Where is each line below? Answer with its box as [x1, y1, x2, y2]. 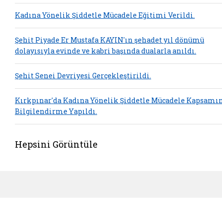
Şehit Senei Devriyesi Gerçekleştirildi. [15, 71, 151, 81]
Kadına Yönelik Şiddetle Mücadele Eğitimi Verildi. [15, 10, 195, 20]
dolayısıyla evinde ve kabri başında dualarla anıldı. [15, 46, 196, 56]
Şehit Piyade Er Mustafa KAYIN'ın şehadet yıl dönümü [15, 35, 204, 45]
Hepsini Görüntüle [15, 138, 98, 150]
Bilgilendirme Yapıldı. [15, 107, 97, 116]
